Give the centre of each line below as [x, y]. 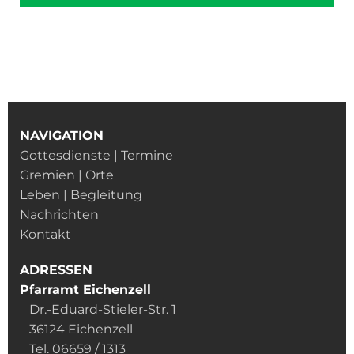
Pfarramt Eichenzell [85, 290]
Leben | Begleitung [81, 195]
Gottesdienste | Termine [96, 156]
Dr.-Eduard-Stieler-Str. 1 [98, 310]
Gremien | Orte [67, 175]
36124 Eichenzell [76, 330]
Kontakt [45, 235]
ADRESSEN [56, 270]
